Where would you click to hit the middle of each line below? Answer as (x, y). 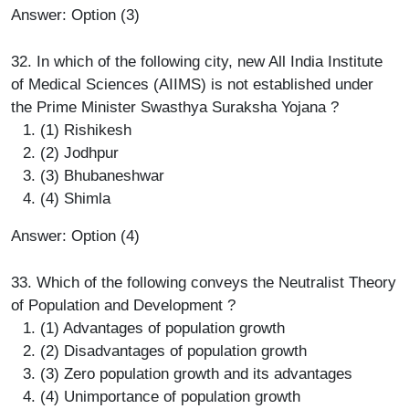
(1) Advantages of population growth (163, 328)
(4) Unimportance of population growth (170, 396)
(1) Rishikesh (86, 130)
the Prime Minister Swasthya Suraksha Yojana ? (175, 107)
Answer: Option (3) (75, 15)
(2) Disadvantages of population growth (173, 351)
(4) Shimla (75, 198)
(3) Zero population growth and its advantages (196, 373)
